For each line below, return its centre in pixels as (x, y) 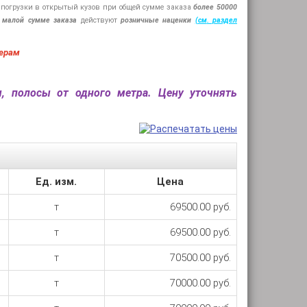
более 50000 (216, 7)
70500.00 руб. (200, 258)
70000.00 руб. (200, 283)
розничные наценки (156, 20)
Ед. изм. (56, 182)
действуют (100, 20)
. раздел (222, 20)
